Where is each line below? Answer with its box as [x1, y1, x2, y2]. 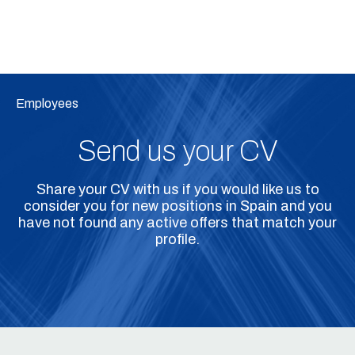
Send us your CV [78, 136, 277, 167]
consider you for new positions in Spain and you [23, 198, 332, 214]
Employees [16, 97, 78, 110]
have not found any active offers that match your [18, 215, 337, 231]
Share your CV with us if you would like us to [36, 181, 319, 197]
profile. [155, 231, 200, 247]
